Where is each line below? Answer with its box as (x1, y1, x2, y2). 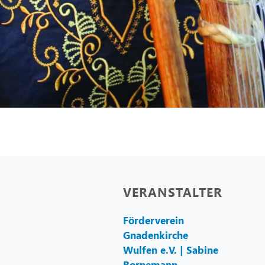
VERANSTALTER (123, 182, 222, 201)
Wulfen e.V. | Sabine (123, 243, 218, 257)
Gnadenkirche (123, 228, 188, 242)
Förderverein (123, 213, 184, 227)
